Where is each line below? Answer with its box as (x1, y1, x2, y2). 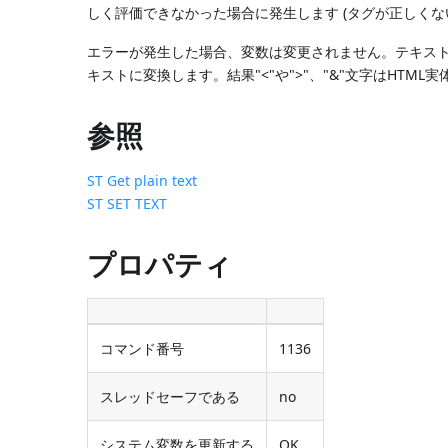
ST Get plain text (87, 170, 198, 190)
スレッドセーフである (100, 386, 241, 406)
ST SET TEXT (87, 193, 168, 213)
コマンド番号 (100, 338, 185, 358)
